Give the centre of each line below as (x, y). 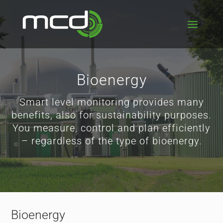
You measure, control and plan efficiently (111, 128)
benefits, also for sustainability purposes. (111, 115)
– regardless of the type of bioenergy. (111, 141)
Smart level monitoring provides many (111, 102)
